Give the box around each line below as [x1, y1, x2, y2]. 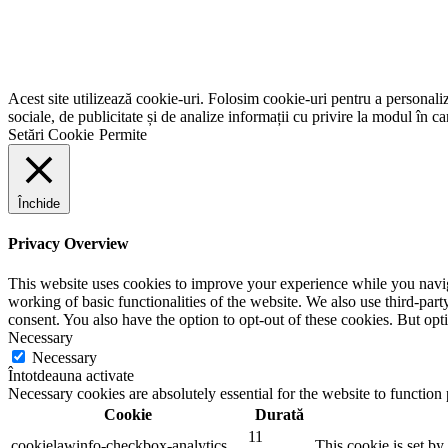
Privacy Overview [8, 235, 129, 253]
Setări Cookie [8, 126, 94, 144]
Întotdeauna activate [8, 366, 134, 384]
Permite [99, 126, 147, 144]
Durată [255, 405, 304, 423]
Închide [18, 196, 60, 212]
